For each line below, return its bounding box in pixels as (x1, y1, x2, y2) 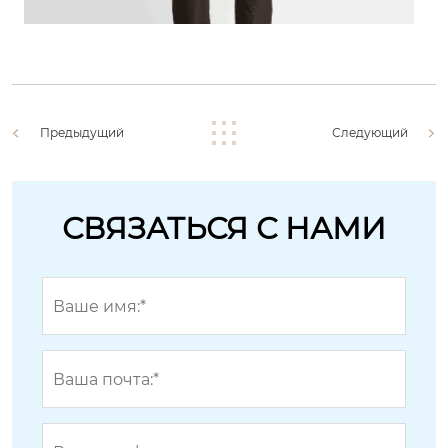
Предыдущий (40, 125, 124, 140)
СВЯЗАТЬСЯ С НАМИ (62, 210, 386, 247)
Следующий (332, 125, 408, 140)
